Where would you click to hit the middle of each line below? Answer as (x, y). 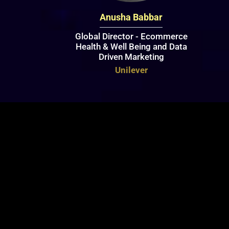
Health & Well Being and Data (131, 46)
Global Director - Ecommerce (131, 36)
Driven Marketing (131, 56)
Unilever (131, 70)
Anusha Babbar (131, 17)
